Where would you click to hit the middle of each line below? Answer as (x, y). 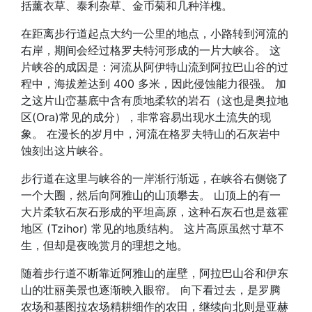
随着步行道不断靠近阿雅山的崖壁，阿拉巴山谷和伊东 (155, 273)
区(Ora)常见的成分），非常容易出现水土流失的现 (146, 117)
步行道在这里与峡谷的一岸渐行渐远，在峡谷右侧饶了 (155, 178)
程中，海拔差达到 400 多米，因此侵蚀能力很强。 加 (154, 84)
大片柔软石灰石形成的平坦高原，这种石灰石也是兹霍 (155, 212)
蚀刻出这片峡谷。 (65, 150)
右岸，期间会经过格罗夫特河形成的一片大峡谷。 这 (151, 50)
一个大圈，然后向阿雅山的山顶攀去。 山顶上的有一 (151, 195)
